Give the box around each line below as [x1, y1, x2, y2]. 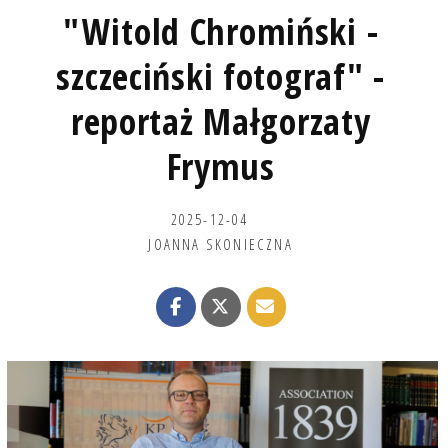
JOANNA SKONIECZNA [148, 233, 293, 254]
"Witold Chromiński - [62, 6, 379, 56]
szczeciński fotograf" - [56, 51, 385, 101]
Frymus [166, 141, 275, 191]
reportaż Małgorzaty [70, 96, 371, 146]
